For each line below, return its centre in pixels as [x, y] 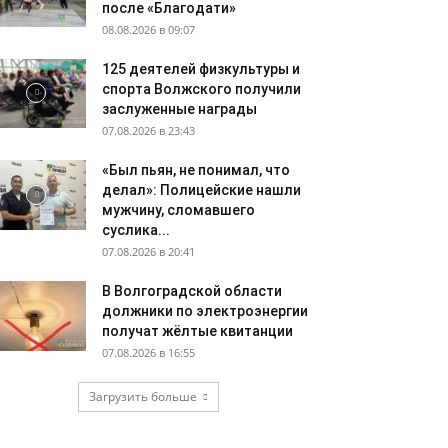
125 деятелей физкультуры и [201, 69]
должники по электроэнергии [205, 311]
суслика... [136, 230]
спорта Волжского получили [201, 89]
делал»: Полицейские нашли [201, 190]
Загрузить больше [142, 396]
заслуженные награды [179, 109]
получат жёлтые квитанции [197, 331]
